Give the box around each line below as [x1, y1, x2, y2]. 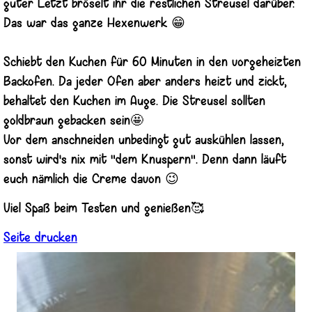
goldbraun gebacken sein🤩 [3, 114, 143, 128]
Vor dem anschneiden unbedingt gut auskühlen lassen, [3, 134, 284, 148]
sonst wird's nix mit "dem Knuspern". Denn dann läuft [3, 153, 286, 167]
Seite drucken [3, 231, 77, 245]
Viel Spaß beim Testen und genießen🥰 [3, 202, 204, 216]
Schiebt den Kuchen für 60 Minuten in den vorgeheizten [3, 56, 301, 70]
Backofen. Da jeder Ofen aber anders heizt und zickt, [3, 75, 287, 89]
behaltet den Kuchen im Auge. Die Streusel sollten [3, 95, 265, 109]
